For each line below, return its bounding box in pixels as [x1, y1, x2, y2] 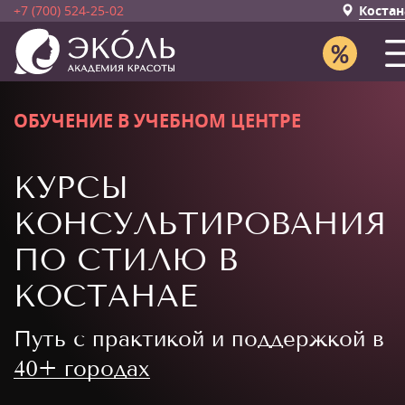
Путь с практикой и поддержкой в [14, 325, 384, 352]
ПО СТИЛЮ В [14, 241, 238, 278]
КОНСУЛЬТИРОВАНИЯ [14, 205, 386, 242]
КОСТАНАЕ [14, 278, 197, 315]
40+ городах [14, 355, 150, 381]
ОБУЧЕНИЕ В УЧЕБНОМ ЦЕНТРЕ [14, 108, 301, 133]
